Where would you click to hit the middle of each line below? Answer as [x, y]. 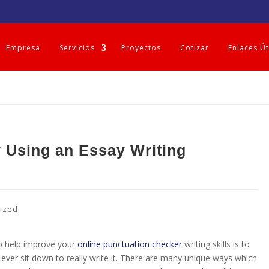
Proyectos [141, 48]
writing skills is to [216, 244]
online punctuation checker [130, 244]
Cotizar [195, 48]
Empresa [23, 48]
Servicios [77, 48]
